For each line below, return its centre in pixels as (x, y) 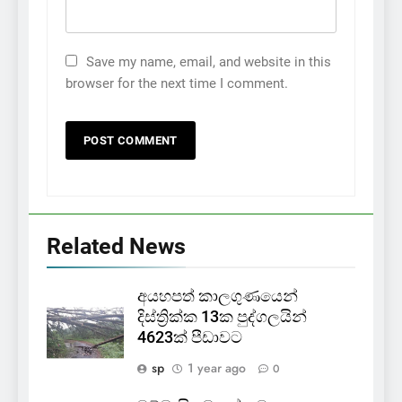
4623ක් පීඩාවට (190, 338)
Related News (116, 247)
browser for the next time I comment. (177, 84)
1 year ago (217, 368)
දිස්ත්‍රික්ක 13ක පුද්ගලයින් (222, 317)
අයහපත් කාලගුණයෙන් (218, 297)
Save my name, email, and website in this (209, 62)
